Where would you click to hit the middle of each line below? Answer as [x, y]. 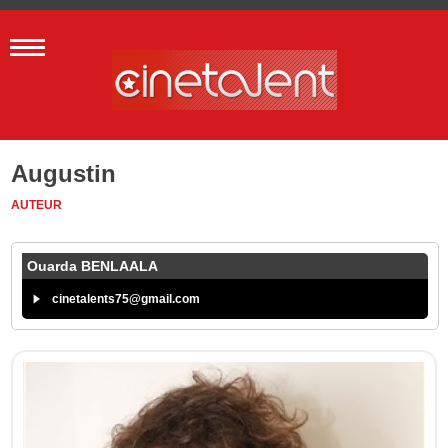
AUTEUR [37, 205]
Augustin [64, 173]
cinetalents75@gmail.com [126, 299]
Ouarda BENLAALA [93, 266]
